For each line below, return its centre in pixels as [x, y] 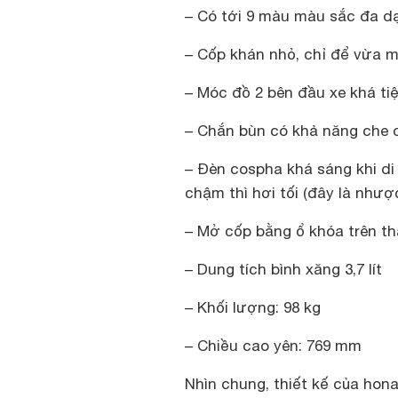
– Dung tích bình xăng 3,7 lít [283, 269]
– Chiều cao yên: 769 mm [273, 346]
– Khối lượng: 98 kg [253, 307]
